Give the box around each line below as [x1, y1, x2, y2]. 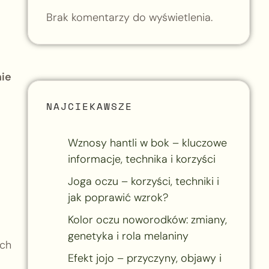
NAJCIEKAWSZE [46, 98, 133, 113]
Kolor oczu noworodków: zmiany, [67, 212, 227, 227]
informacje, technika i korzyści [67, 151, 216, 166]
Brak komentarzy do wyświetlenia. [46, 10, 213, 25]
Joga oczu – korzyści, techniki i [67, 174, 219, 189]
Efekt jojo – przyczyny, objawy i [67, 250, 222, 265]
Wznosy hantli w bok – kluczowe [67, 135, 227, 150]
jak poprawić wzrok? [67, 190, 168, 205]
